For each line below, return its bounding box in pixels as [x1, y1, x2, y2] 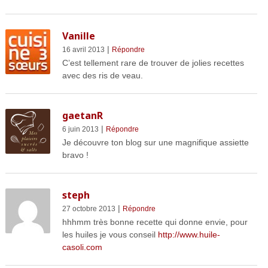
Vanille [62, 29, 95, 42]
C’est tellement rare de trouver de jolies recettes [62, 57, 244, 68]
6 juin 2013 [62, 124, 99, 133]
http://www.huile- [157, 229, 220, 239]
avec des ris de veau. [62, 70, 143, 80]
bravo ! [62, 150, 89, 160]
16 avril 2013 [62, 45, 105, 54]
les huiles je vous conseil [62, 229, 158, 239]
